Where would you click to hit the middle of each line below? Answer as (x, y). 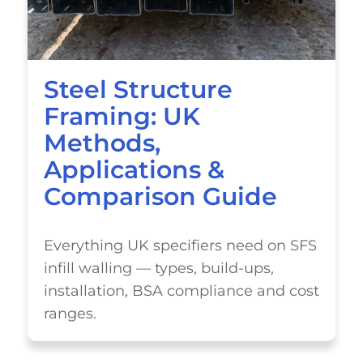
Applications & (134, 170)
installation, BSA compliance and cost (181, 290)
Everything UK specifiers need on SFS (180, 245)
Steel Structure (138, 90)
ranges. (70, 313)
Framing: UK (122, 116)
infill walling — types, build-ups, (158, 268)
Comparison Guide (160, 196)
